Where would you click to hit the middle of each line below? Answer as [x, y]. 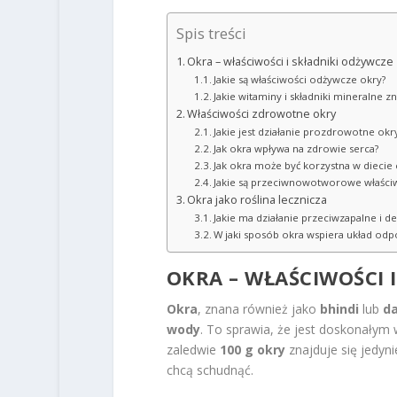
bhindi [339, 308]
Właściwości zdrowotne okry [262, 113]
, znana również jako [258, 308]
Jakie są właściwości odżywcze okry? [299, 79]
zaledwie [193, 349]
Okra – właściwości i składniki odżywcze [291, 61]
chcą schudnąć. [210, 370]
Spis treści [211, 33]
